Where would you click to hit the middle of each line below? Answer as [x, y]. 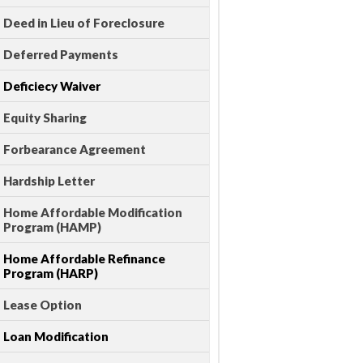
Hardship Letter [49, 181]
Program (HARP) [51, 273]
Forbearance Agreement [75, 149]
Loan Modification [56, 337]
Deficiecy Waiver [52, 86]
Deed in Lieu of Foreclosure [84, 23]
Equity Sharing [45, 118]
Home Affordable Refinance [84, 259]
